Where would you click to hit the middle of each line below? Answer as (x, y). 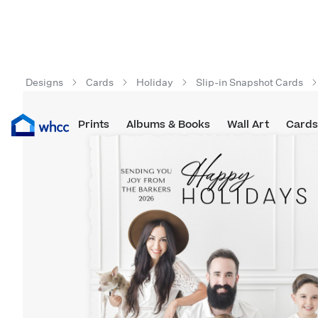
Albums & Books (168, 124)
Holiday (155, 82)
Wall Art (248, 124)
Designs (44, 82)
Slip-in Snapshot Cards (250, 82)
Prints (93, 124)
